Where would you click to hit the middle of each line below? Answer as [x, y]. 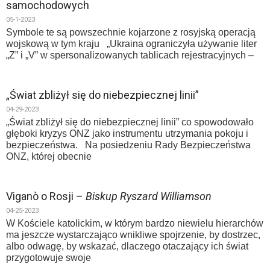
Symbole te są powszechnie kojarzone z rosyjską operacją [131, 32]
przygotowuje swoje [49, 258]
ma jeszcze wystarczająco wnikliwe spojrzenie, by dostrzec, [133, 235]
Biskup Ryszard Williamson [149, 196]
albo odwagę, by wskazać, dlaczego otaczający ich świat [127, 246]
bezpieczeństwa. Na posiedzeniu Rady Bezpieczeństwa [128, 145]
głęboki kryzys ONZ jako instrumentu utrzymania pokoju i [127, 133]
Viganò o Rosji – [46, 196]
